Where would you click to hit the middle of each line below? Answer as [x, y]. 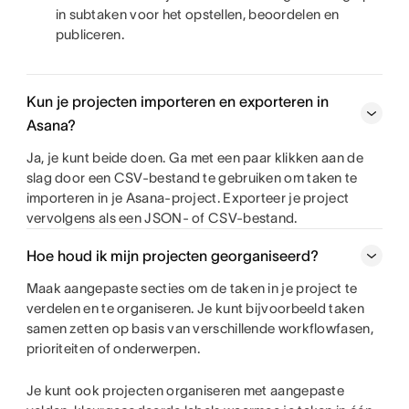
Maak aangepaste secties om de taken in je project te [192, 288]
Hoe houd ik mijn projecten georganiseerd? [172, 256]
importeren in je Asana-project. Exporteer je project [188, 198]
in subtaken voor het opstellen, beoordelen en [197, 15]
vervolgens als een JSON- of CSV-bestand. [162, 218]
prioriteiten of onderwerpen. [115, 349]
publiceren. [89, 35]
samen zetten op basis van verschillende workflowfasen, [199, 329]
